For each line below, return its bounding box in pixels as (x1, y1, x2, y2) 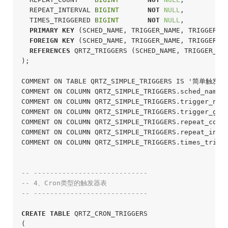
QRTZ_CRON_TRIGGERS (70, 209, 148, 217)
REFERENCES (29, 46, 70, 54)
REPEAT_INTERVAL (21, 6, 95, 14)
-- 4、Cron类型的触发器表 (21, 179, 107, 187)
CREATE (21, 209, 46, 217)
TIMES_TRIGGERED (21, 16, 95, 24)
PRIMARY (29, 26, 58, 34)
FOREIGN (29, 36, 58, 44)
